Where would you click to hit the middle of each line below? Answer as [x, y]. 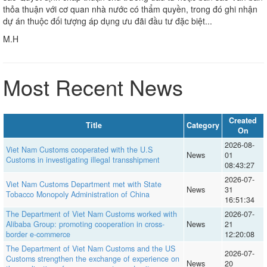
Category [203, 125]
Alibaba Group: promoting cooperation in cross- [85, 224]
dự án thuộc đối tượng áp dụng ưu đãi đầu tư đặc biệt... [108, 21]
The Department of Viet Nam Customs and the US [90, 248]
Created [243, 120]
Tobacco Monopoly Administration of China [77, 194]
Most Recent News [93, 86]
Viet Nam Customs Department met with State [83, 184]
